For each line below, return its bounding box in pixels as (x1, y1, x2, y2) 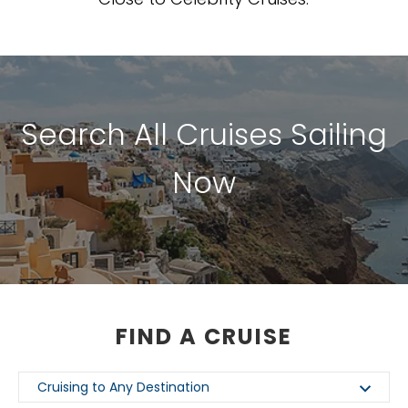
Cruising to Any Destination (37, 378, 209, 397)
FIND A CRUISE (116, 321, 292, 352)
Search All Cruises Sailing (21, 114, 387, 156)
